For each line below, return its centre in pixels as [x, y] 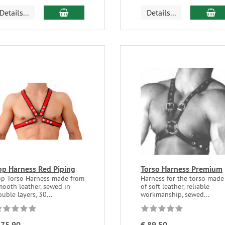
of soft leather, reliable [175, 186]
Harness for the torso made [182, 178]
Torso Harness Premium [181, 169]
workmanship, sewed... [175, 194]
